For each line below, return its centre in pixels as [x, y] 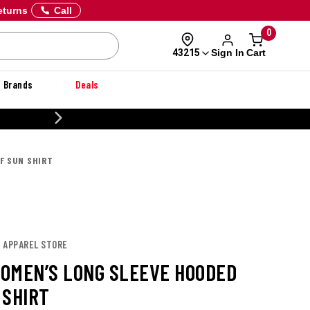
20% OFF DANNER [258, 119]
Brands [18, 84]
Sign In [227, 52]
